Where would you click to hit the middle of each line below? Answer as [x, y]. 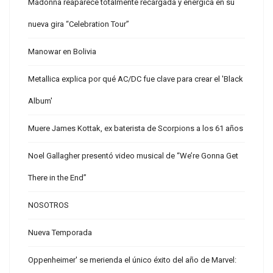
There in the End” [57, 178]
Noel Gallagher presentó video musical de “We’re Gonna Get [133, 156]
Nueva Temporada [60, 232]
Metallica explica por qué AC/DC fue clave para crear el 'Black [136, 79]
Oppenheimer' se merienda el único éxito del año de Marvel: [132, 260]
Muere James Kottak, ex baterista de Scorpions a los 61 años [136, 128]
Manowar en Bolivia [62, 51]
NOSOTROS [48, 205]
